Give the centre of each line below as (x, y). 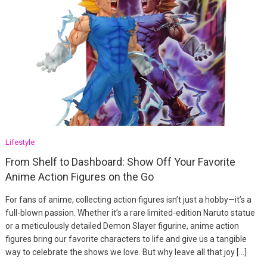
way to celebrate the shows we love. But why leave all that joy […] (126, 252)
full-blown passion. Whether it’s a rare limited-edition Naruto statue (130, 213)
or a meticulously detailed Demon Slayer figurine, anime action (122, 226)
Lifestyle (20, 142)
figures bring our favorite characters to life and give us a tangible (126, 239)
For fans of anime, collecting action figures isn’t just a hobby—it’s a (128, 200)
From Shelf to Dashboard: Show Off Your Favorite (120, 162)
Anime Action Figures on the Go (79, 177)
